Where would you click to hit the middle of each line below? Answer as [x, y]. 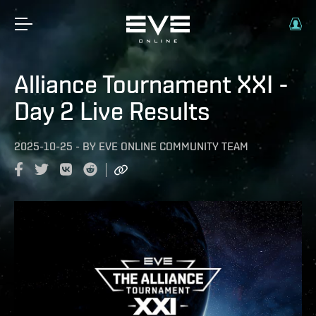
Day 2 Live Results [112, 111]
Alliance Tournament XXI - [151, 84]
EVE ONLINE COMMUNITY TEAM [174, 146]
